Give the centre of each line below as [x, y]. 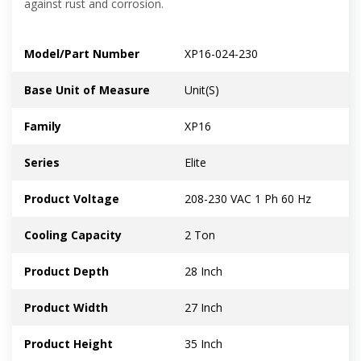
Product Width [66, 308]
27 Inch [203, 308]
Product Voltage [72, 199]
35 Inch [203, 344]
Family [43, 127]
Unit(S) [202, 90]
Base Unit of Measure [87, 90]
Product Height [68, 344]
